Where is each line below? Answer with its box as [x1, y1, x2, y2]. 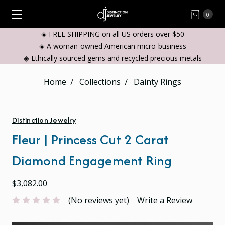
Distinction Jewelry [12, 115, 76, 125]
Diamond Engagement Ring [12, 151, 172, 170]
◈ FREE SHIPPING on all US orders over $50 [41, 29, 184, 39]
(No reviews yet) [68, 194, 129, 206]
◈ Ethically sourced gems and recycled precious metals [23, 53, 202, 63]
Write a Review [137, 194, 192, 206]
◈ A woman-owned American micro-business [39, 41, 186, 51]
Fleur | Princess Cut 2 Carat [12, 130, 169, 149]
